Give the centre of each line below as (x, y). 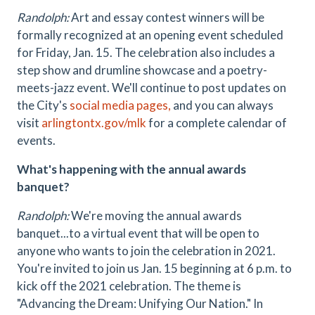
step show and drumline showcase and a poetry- (142, 70)
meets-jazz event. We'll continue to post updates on (152, 88)
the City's (43, 105)
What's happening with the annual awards (131, 169)
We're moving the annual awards (156, 216)
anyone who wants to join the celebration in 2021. (146, 251)
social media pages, (120, 105)
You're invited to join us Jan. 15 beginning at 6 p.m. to (154, 268)
